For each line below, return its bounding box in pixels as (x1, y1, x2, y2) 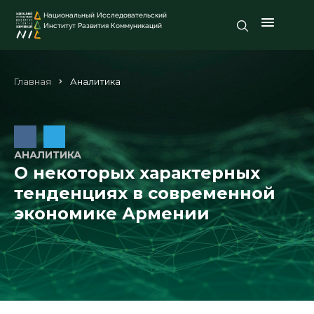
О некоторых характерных (14, 163, 260, 184)
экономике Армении (14, 203, 210, 224)
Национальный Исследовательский (43, 11, 167, 19)
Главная (14, 76, 51, 87)
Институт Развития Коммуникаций (43, 21, 162, 29)
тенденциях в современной (14, 183, 275, 204)
